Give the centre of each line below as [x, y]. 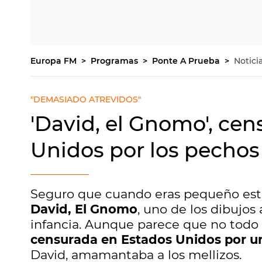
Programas [116, 61]
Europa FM [55, 61]
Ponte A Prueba [187, 61]
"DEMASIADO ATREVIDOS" [86, 99]
